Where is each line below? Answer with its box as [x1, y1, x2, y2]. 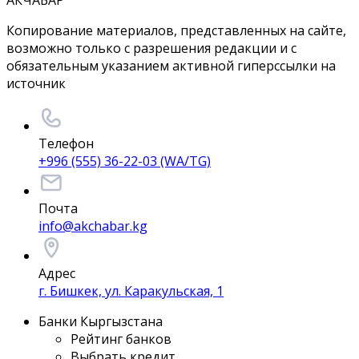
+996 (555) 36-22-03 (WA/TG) [38, 152, 211, 171]
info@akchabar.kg [38, 217, 147, 236]
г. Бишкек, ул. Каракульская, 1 [38, 282, 224, 301]
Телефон [38, 135, 94, 153]
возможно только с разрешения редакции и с [6, 39, 296, 58]
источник [6, 75, 66, 93]
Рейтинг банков [71, 330, 171, 349]
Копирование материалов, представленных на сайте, [6, 22, 346, 40]
